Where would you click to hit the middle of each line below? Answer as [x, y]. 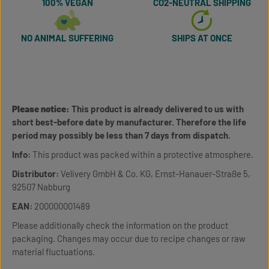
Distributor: [35, 174]
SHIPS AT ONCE [202, 38]
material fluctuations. [53, 252]
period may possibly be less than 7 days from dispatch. [121, 135]
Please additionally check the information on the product [120, 225]
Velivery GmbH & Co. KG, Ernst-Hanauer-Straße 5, [155, 174]
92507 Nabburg [41, 187]
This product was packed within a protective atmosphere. [142, 154]
